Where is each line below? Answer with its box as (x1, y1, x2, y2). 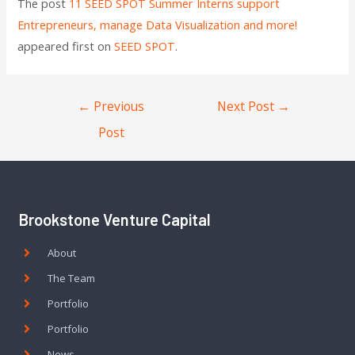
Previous (90, 97, 145, 115)
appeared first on (17, 38, 115, 54)
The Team (48, 270, 95, 285)
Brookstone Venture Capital (19, 209, 211, 229)
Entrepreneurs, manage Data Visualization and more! (17, 17, 298, 32)
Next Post (217, 97, 278, 115)
